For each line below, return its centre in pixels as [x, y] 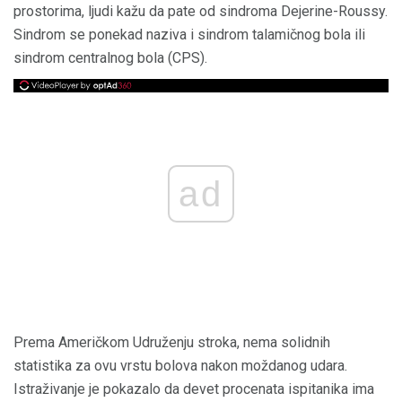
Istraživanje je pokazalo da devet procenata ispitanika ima [194, 389]
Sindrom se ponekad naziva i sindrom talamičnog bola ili [189, 35]
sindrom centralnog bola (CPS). [110, 58]
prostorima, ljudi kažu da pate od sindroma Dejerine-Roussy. [201, 11]
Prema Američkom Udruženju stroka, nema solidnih [172, 343]
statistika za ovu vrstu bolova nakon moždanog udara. [180, 366]
